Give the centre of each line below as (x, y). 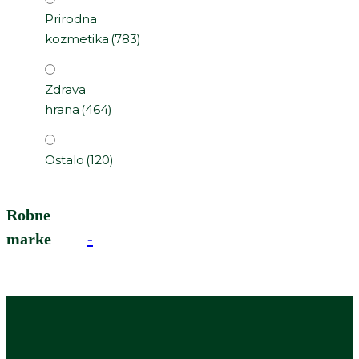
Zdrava (65, 90)
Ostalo (65, 160)
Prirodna (71, 19)
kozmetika (77, 39)
